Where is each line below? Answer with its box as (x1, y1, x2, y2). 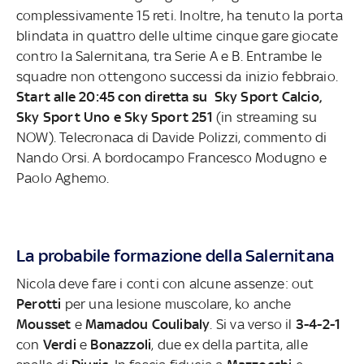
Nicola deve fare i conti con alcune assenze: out (16, 275, 314, 292)
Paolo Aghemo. (16, 169, 110, 186)
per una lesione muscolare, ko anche (64, 295, 292, 312)
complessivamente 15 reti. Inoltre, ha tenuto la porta (16, 6, 344, 24)
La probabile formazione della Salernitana (16, 245, 335, 266)
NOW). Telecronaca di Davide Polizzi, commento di (16, 128, 327, 145)
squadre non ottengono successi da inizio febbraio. (16, 67, 338, 84)
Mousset (16, 315, 75, 332)
